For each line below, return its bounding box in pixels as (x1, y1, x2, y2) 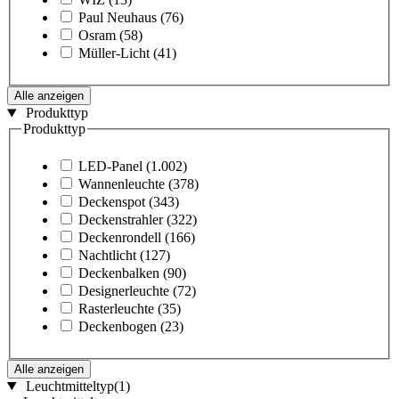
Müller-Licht (78, 45, 150, 61)
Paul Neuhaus (78, 10, 157, 26)
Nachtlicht (78, 247, 136, 263)
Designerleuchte (78, 282, 169, 298)
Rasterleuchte (78, 300, 154, 316)
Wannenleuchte (78, 175, 165, 191)
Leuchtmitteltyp (25, 378, 114, 394)
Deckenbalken (78, 265, 159, 281)
